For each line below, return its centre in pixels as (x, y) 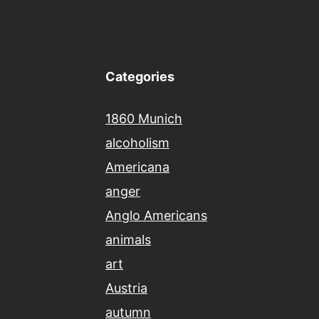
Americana (137, 167)
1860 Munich (144, 119)
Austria (126, 288)
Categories (140, 77)
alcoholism (137, 143)
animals (128, 240)
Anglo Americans (156, 216)
